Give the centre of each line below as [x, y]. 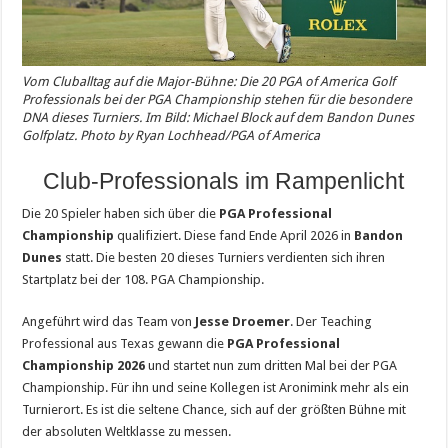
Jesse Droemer [243, 321]
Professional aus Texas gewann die [125, 343]
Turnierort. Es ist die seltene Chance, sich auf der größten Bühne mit [214, 409]
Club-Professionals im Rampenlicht [224, 180]
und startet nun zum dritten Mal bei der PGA [271, 365]
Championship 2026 [84, 365]
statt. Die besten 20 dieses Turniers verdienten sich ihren [224, 257]
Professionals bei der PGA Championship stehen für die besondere [217, 99]
